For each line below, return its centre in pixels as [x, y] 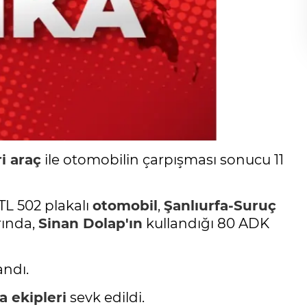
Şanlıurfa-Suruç [220, 206]
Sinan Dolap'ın [90, 224]
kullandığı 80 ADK [206, 224]
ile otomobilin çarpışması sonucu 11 [162, 160]
